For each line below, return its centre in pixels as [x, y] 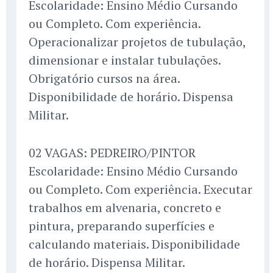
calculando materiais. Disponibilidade [134, 244]
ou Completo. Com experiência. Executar [140, 190]
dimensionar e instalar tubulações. [125, 60]
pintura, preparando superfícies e [122, 226]
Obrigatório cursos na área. [104, 79]
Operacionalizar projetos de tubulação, [137, 42]
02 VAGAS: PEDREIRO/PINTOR [112, 153]
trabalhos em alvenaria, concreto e [125, 208]
